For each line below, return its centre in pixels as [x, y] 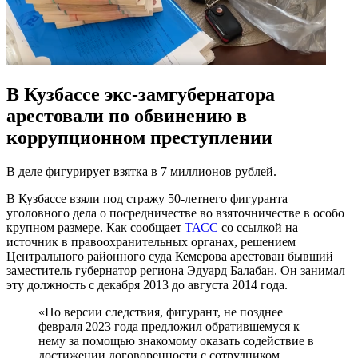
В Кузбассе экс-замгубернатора [141, 94]
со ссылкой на [258, 227]
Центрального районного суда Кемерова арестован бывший [170, 256]
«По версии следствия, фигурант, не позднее [161, 312]
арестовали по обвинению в [127, 115]
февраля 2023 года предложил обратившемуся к [169, 326]
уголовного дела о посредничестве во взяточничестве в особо [175, 213]
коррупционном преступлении [139, 137]
